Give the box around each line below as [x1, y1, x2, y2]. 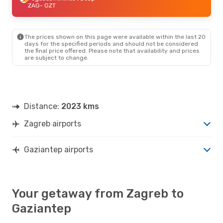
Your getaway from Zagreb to [12, 186, 184, 201]
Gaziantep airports [24, 144, 93, 154]
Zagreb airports [24, 118, 81, 128]
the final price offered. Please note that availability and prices [24, 47, 200, 54]
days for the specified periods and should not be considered [24, 40, 198, 47]
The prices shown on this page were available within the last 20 [24, 33, 206, 40]
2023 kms [61, 101, 99, 111]
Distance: [24, 101, 61, 111]
